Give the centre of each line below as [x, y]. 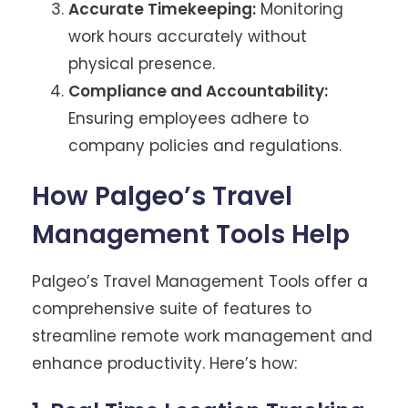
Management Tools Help [191, 234]
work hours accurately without [188, 36]
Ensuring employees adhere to [189, 118]
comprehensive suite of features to [172, 308]
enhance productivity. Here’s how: [164, 363]
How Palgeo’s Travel [162, 196]
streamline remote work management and [202, 336]
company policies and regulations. [205, 145]
